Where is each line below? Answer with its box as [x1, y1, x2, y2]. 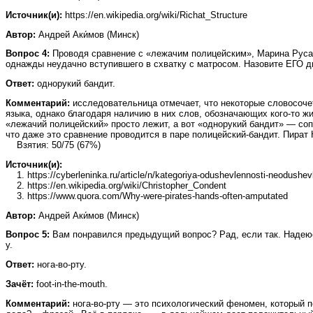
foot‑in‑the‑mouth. [34, 279, 108, 290]
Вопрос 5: [6, 229, 50, 240]
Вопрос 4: [6, 48, 50, 59]
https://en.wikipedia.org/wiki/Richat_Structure [62, 9, 247, 20]
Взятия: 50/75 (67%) [6, 140, 101, 151]
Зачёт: [6, 279, 34, 290]
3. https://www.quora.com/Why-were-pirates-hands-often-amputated [6, 190, 288, 201]
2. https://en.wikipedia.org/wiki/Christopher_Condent [6, 180, 226, 191]
